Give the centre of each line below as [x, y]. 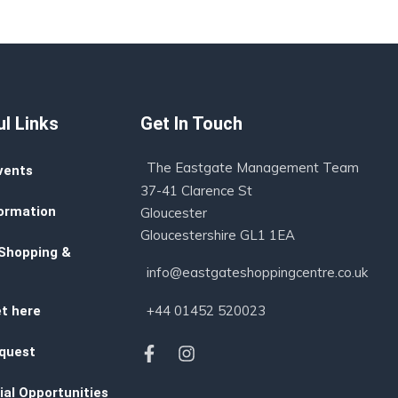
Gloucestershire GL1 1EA [218, 235]
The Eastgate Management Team [253, 167]
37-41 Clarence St [197, 191]
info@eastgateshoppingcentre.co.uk [258, 272]
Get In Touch [192, 123]
